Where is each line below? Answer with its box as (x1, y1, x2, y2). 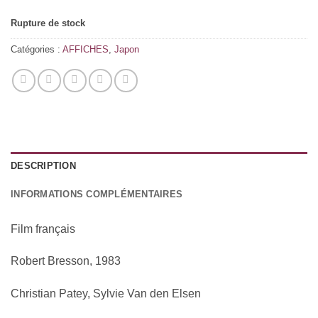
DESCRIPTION (11, 160, 76, 171)
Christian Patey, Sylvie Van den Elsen (11, 287, 201, 300)
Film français (11, 222, 75, 235)
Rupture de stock (11, 17, 85, 28)
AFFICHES (62, 43, 109, 55)
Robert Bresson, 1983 (11, 255, 121, 268)
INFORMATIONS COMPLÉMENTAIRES (11, 188, 183, 199)
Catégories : (11, 43, 62, 55)
